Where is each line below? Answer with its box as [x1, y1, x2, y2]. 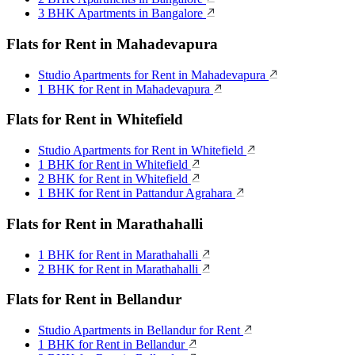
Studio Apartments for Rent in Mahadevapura [38, 67, 269, 82]
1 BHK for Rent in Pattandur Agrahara [38, 186, 235, 200]
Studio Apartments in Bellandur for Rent [38, 323, 243, 337]
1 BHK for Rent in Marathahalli [38, 247, 201, 261]
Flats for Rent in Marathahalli [6, 215, 203, 232]
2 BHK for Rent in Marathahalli [38, 261, 201, 276]
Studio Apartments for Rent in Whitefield [38, 143, 246, 158]
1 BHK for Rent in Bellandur [38, 337, 188, 351]
